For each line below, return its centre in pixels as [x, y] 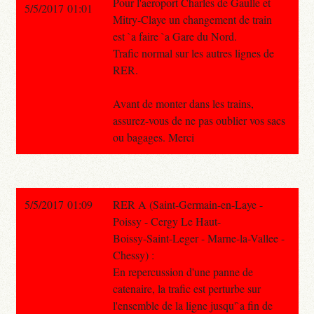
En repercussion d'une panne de [183, 271]
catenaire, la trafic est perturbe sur [186, 288]
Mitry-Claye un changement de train [192, 19]
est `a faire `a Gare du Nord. [175, 36]
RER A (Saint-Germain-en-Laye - [187, 204]
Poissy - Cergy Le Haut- [166, 221]
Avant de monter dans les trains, [183, 103]
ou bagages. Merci [153, 137]
